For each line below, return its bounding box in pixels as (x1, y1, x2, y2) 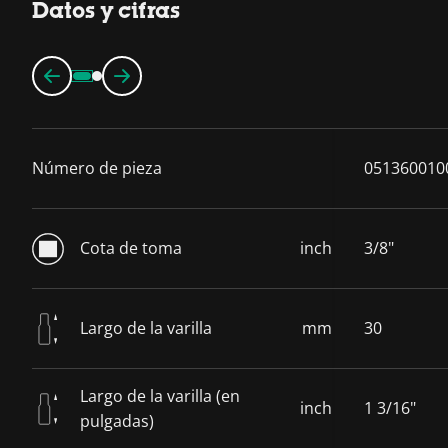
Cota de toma (80, 237, 182, 260)
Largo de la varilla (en (80, 384, 240, 407)
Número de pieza (32, 157, 162, 180)
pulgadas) (80, 409, 154, 432)
